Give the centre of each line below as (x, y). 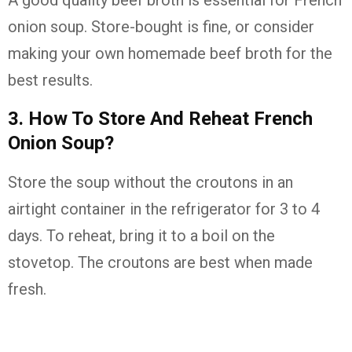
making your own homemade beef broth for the (170, 54)
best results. (50, 81)
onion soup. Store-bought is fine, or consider (161, 27)
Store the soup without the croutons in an (150, 183)
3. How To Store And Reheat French (160, 119)
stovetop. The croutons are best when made (160, 263)
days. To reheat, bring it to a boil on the (141, 236)
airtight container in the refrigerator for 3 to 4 (164, 209)
